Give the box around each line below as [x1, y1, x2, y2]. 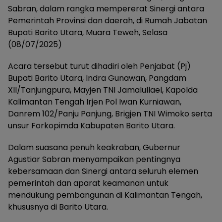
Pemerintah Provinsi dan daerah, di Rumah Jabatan [8, 15, 207, 26]
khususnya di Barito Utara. [8, 201, 108, 213]
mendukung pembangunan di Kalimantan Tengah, [8, 189, 202, 201]
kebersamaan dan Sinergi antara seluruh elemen [8, 166, 198, 177]
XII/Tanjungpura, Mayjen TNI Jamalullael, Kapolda [8, 84, 198, 96]
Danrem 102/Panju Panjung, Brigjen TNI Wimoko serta [8, 108, 212, 119]
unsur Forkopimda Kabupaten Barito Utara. [8, 120, 175, 131]
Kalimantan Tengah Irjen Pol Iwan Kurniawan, [8, 96, 181, 108]
